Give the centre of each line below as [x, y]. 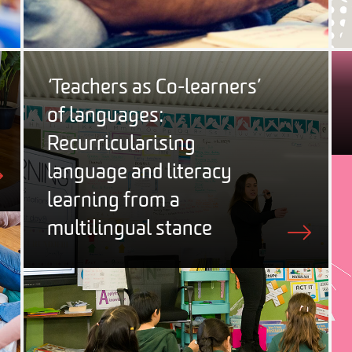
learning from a [114, 201]
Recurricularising [121, 145]
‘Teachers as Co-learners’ [154, 88]
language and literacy [139, 173]
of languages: [106, 116]
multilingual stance [130, 229]
